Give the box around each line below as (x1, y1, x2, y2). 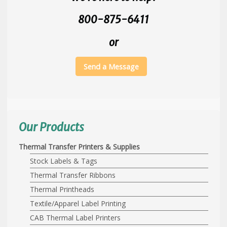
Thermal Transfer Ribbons (30, 170, 116, 180)
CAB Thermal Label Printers (30, 212, 121, 222)
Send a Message (84, 61, 139, 71)
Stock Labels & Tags (30, 156, 98, 166)
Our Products (18, 120, 84, 134)
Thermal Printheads (30, 184, 95, 194)
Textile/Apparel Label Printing (30, 198, 126, 208)
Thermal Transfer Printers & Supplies (18, 141, 140, 152)
